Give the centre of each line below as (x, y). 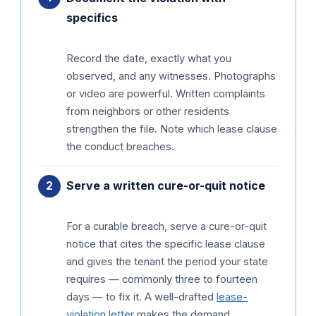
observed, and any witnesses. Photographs (171, 77)
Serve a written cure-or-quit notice (166, 186)
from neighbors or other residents (148, 112)
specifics (92, 18)
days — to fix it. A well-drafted (141, 297)
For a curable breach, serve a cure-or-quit (166, 227)
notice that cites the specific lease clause (166, 244)
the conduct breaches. (120, 147)
